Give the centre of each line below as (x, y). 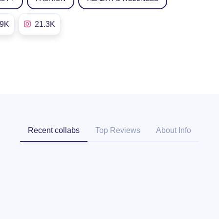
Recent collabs (54, 130)
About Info (174, 130)
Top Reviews (118, 130)
